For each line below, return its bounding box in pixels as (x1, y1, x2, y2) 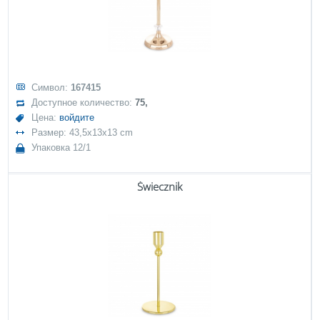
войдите (59, 112, 95, 123)
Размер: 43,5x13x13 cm (31, 127, 134, 138)
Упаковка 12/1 (31, 142, 91, 153)
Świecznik (137, 179, 182, 194)
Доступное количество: (31, 97, 136, 108)
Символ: (31, 82, 71, 93)
